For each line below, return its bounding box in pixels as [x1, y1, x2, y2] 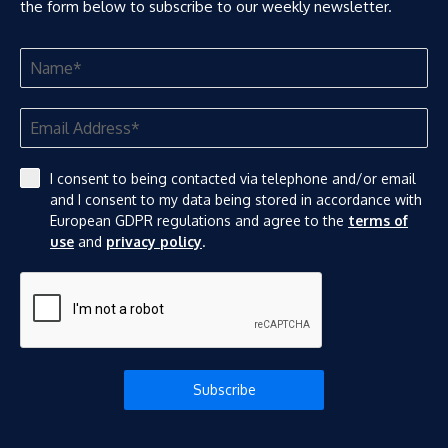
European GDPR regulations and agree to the [50, 212, 348, 230]
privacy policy [106, 233, 202, 251]
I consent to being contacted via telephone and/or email [50, 170, 416, 188]
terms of [348, 212, 408, 230]
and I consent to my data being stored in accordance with [50, 191, 422, 209]
